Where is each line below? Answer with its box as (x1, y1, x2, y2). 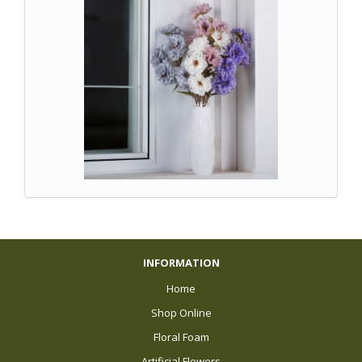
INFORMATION (142, 255, 220, 271)
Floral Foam (153, 330, 209, 345)
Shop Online (150, 305, 212, 321)
